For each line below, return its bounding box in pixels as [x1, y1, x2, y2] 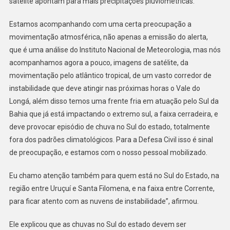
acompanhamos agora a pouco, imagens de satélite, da [9, 59, 188, 67]
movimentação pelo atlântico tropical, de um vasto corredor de [9, 71, 212, 80]
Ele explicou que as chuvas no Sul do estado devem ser [9, 220, 186, 229]
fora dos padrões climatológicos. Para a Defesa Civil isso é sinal [9, 136, 213, 144]
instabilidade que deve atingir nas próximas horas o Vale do [9, 84, 200, 93]
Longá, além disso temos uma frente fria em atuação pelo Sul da [9, 97, 219, 106]
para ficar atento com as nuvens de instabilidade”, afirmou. [9, 197, 199, 206]
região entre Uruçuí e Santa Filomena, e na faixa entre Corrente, [9, 184, 215, 193]
